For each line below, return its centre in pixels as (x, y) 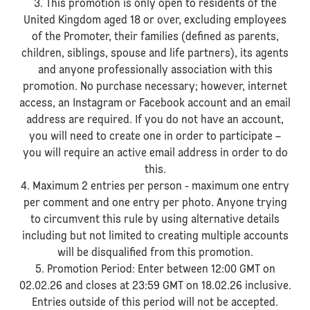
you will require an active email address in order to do (155, 154)
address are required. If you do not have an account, (155, 120)
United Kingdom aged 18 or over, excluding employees (155, 21)
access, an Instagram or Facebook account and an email (155, 104)
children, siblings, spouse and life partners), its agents (155, 54)
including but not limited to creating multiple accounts (155, 237)
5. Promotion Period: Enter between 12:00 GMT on (155, 270)
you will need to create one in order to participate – (155, 137)
